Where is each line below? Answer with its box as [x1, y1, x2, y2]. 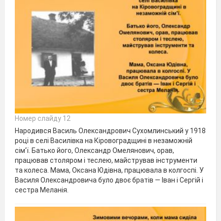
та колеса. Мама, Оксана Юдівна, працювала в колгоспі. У [15, 166, 204, 174]
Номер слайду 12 [15, 114, 71, 122]
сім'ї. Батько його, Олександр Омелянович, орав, [15, 147, 174, 154]
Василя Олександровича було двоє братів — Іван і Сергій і [15, 176, 203, 184]
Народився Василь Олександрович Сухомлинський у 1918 [15, 127, 206, 135]
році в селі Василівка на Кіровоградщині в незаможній [15, 137, 192, 145]
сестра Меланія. [15, 186, 69, 194]
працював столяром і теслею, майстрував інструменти [15, 156, 197, 164]
